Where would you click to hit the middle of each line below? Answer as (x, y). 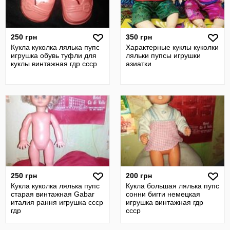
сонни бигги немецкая (163, 194)
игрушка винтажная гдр (165, 202)
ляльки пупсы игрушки (163, 55)
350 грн (139, 37)
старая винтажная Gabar (53, 194)
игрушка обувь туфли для (54, 55)
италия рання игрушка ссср (57, 202)
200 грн (139, 176)
